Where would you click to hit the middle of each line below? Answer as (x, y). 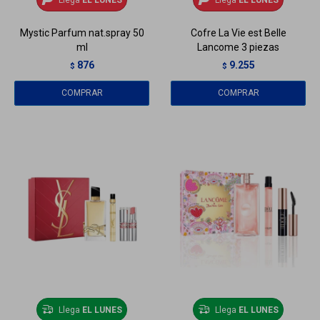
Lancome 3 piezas (238, 47)
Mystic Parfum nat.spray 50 (82, 33)
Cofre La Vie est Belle (238, 33)
